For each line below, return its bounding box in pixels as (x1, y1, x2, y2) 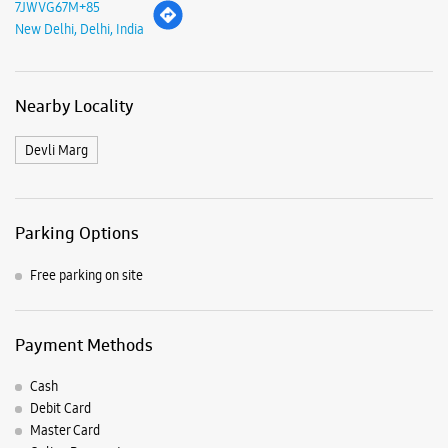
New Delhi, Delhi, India (15, 20, 144, 39)
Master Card (30, 421, 100, 440)
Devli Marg (25, 141, 88, 160)
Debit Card (30, 398, 91, 417)
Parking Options (15, 222, 139, 245)
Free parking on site (30, 265, 143, 284)
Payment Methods (15, 333, 153, 356)
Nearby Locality (15, 95, 134, 118)
